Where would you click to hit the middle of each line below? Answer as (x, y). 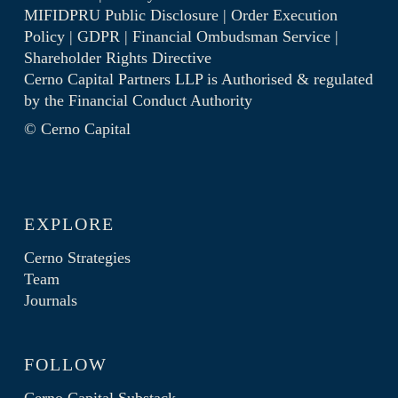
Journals (50, 300)
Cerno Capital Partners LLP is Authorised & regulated (198, 79)
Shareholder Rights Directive (117, 58)
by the (46, 100)
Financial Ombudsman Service (231, 36)
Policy (44, 36)
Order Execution (284, 15)
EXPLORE (69, 224)
